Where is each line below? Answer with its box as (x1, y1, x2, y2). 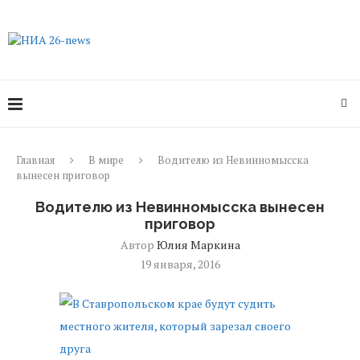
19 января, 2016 (140, 256, 220, 272)
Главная (16, 153, 55, 167)
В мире (88, 153, 124, 167)
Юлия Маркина (156, 237, 240, 252)
